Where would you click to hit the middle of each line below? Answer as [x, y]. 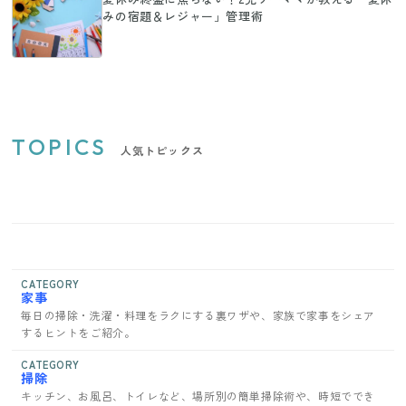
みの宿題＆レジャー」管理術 [183, 15]
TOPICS [60, 146]
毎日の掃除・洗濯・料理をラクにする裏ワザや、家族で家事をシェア [198, 314]
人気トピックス [162, 150]
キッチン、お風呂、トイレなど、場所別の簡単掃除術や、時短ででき [198, 395]
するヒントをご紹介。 [78, 332]
